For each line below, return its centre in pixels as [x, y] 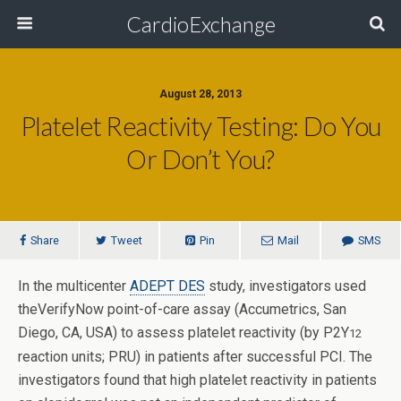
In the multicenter [74, 286]
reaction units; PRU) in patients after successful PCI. [182, 357]
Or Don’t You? [200, 159]
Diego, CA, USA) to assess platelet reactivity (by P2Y [183, 333]
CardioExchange [200, 24]
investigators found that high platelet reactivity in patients [197, 380]
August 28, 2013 [200, 94]
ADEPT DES [167, 286]
